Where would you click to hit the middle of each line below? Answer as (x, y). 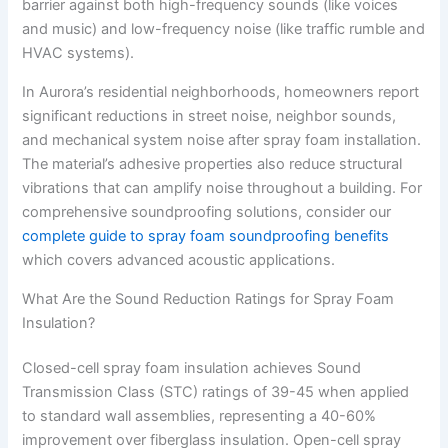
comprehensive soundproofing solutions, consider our (207, 212)
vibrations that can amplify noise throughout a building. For (222, 188)
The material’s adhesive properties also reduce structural (212, 164)
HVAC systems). (78, 53)
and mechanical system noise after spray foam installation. (222, 140)
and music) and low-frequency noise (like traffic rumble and (224, 29)
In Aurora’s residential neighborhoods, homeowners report (221, 92)
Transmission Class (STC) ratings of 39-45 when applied (216, 392)
